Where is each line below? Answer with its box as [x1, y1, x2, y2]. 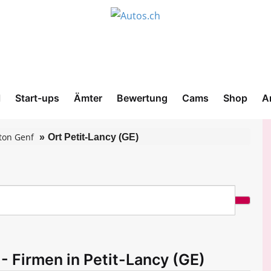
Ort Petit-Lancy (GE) [48, 132, 139, 142]
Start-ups [15, 92, 59, 104]
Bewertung [117, 92, 168, 104]
